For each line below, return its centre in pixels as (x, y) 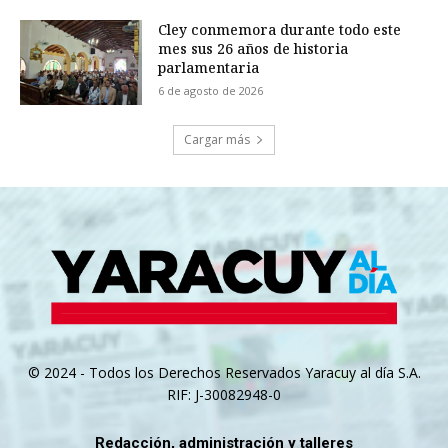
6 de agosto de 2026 (211, 90)
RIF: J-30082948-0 (224, 395)
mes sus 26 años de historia (253, 48)
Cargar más (217, 140)
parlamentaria (209, 67)
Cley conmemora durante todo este (280, 29)
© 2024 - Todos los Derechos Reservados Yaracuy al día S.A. (224, 373)
